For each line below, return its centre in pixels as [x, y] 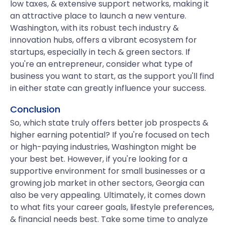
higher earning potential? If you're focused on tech [110, 135]
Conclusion [35, 109]
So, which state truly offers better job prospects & [109, 123]
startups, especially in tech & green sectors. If [100, 52]
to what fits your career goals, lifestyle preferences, [112, 207]
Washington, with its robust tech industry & [94, 28]
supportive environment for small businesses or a [107, 171]
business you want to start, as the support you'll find [112, 76]
